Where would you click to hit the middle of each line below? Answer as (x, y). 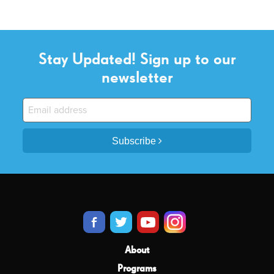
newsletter (137, 79)
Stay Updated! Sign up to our (137, 60)
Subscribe (135, 141)
